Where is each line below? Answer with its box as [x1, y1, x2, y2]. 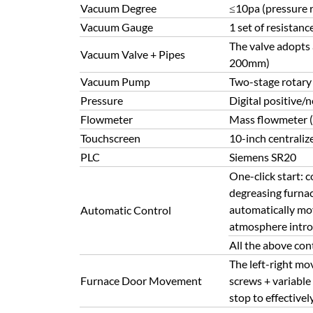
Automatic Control [80, 203, 171, 217]
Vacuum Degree [80, 1, 156, 15]
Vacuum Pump [80, 75, 150, 88]
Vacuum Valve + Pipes [80, 48, 185, 61]
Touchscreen [80, 131, 140, 145]
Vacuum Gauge [80, 20, 153, 34]
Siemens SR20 [229, 150, 296, 163]
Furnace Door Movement [80, 274, 202, 287]
